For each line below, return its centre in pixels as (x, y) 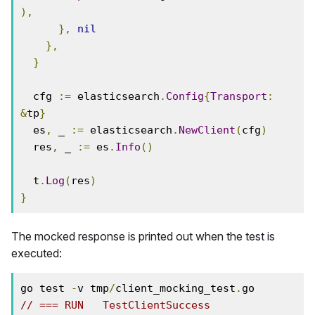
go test (46, 288)
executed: (37, 253)
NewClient (207, 130)
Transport (239, 96)
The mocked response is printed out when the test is (143, 236)
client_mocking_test (175, 288)
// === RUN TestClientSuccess (115, 305)
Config (185, 96)
